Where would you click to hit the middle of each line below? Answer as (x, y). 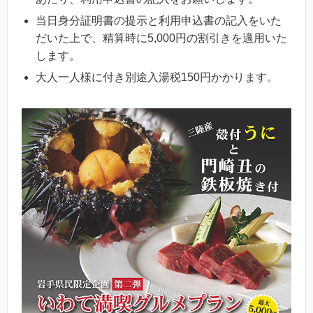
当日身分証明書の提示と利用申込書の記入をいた (159, 20)
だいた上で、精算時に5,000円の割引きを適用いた (161, 38)
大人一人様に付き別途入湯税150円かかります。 (157, 77)
